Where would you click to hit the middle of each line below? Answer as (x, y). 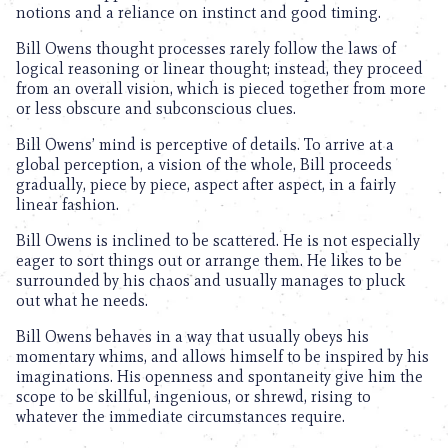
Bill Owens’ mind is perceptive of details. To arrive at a (205, 144)
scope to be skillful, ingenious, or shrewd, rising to (193, 396)
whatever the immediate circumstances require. (180, 416)
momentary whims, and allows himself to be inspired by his (222, 356)
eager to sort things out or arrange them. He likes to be (209, 260)
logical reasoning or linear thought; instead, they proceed (219, 68)
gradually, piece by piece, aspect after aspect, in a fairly (206, 184)
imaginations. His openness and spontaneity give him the (219, 376)
